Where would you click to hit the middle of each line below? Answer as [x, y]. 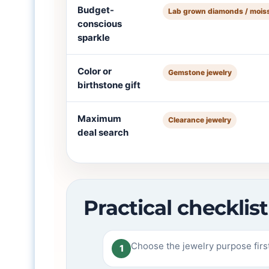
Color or [95, 71]
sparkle [94, 38]
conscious [100, 24]
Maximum [100, 119]
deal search [103, 132]
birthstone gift [109, 85]
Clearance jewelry [200, 120]
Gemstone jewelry [200, 72]
